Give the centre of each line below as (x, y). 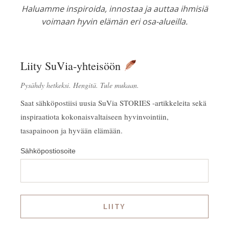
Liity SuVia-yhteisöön (72, 66)
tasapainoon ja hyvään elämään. (72, 130)
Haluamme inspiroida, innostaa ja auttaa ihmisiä (114, 9)
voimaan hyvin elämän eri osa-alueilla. (114, 21)
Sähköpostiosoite (48, 151)
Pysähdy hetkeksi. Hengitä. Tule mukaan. (80, 85)
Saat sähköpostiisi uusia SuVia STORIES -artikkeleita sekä (113, 103)
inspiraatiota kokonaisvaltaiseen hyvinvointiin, (95, 117)
